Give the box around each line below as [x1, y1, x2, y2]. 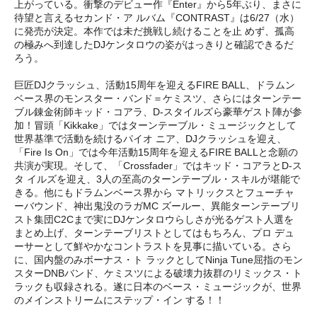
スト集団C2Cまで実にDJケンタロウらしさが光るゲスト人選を [14, 213, 294, 225]
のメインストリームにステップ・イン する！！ [14, 294, 225, 306]
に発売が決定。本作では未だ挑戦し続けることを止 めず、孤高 [14, 25, 294, 37]
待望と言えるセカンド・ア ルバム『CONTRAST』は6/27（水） [14, 11, 299, 23]
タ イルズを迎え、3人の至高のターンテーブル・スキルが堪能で [14, 173, 300, 185]
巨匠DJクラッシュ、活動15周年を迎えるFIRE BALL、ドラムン [14, 79, 295, 91]
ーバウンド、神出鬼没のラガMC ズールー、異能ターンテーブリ [14, 200, 300, 212]
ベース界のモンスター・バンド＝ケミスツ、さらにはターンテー [14, 92, 301, 104]
